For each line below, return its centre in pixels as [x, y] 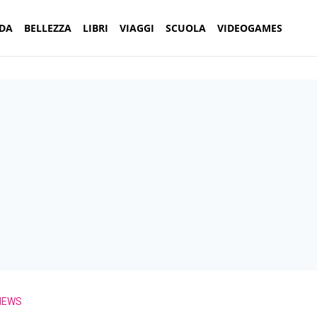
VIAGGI [137, 28]
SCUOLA [186, 28]
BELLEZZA [48, 28]
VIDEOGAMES [250, 28]
